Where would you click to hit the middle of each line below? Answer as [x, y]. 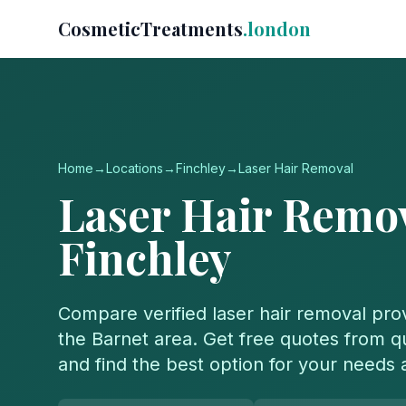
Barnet [120, 339]
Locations [135, 168]
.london [277, 29]
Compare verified [135, 314]
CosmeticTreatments [150, 29]
